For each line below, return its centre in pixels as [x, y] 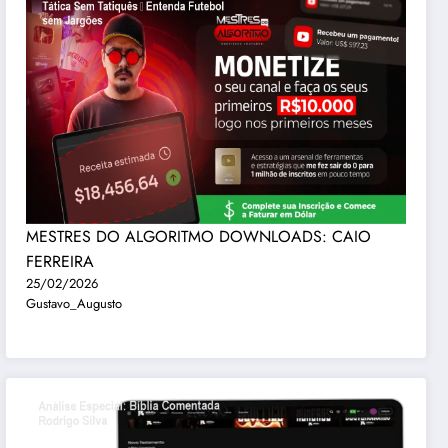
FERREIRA [60, 261]
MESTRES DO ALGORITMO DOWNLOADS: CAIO [199, 236]
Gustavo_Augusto [74, 303]
